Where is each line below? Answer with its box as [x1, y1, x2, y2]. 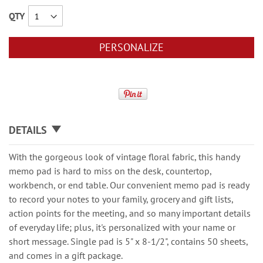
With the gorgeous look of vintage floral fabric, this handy [9, 151, 240, 163]
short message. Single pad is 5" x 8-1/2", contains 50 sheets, [9, 235, 248, 247]
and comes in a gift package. [9, 249, 123, 261]
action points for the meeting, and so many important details [9, 207, 251, 219]
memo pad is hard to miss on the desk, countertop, [9, 165, 211, 177]
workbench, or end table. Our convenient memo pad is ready [9, 179, 249, 191]
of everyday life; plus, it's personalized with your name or [9, 221, 235, 233]
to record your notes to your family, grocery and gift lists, [9, 193, 233, 205]
